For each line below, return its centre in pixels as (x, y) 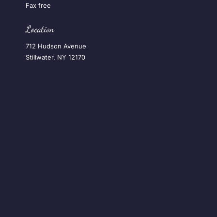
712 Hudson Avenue (56, 46)
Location (40, 29)
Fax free (38, 5)
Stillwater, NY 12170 (55, 57)
